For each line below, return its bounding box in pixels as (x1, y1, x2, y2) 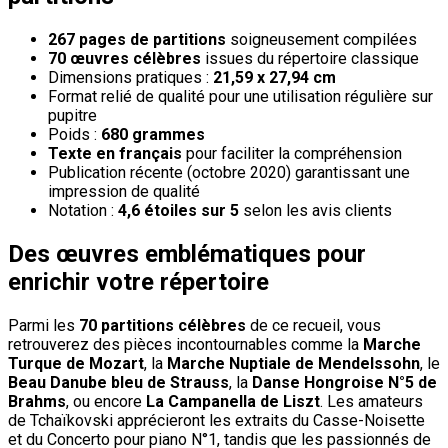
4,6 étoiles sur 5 (118, 201, 239, 221)
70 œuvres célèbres (48, 49, 201, 69)
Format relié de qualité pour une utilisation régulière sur (48, 87, 433, 107)
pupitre (48, 106, 97, 126)
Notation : (48, 201, 118, 221)
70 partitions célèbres (79, 315, 246, 335)
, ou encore (66, 391, 146, 411)
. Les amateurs (320, 391, 423, 411)
